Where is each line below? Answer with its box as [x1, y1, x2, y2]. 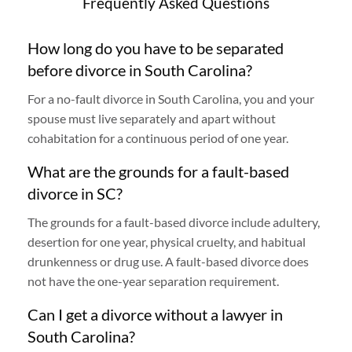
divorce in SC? [27, 183, 123, 203]
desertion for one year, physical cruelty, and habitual [27, 233, 306, 249]
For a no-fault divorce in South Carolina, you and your [27, 90, 314, 106]
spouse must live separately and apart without [27, 110, 276, 126]
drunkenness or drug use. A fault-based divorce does [27, 253, 309, 269]
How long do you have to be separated [27, 38, 284, 57]
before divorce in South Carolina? [27, 60, 252, 79]
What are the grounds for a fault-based [27, 161, 289, 181]
